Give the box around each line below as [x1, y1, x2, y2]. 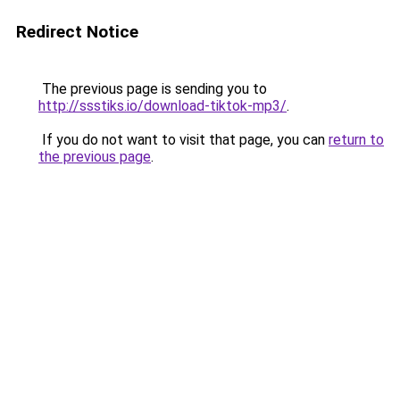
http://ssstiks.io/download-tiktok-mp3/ [38, 97, 287, 114]
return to [329, 131, 384, 148]
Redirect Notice [16, 21, 138, 42]
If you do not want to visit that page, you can [38, 131, 329, 148]
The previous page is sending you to [38, 80, 267, 97]
